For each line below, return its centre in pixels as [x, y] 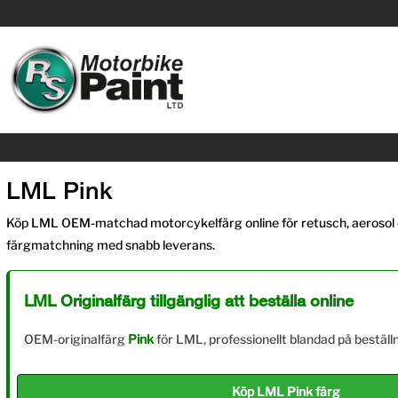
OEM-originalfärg [76, 339]
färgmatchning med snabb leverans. [111, 245]
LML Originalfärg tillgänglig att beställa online [189, 300]
